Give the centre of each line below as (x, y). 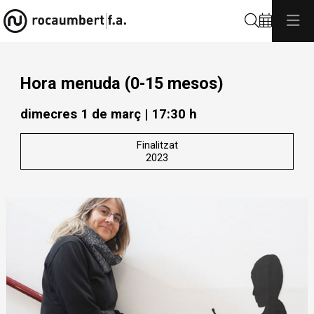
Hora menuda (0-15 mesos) (122, 84)
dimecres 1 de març (81, 115)
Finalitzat (157, 145)
